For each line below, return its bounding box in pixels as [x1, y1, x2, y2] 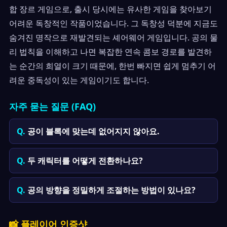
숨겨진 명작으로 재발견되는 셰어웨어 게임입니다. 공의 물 [9, 32, 218, 43]
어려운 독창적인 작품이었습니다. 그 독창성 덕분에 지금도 [9, 18, 218, 29]
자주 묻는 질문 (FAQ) [9, 100, 96, 112]
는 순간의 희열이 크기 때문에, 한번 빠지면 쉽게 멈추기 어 [9, 60, 216, 71]
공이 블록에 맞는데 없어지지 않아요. [27, 126, 160, 137]
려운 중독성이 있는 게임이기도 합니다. [9, 74, 149, 86]
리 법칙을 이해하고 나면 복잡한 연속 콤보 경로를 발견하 [9, 46, 212, 57]
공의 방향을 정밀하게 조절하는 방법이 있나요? [27, 184, 196, 196]
